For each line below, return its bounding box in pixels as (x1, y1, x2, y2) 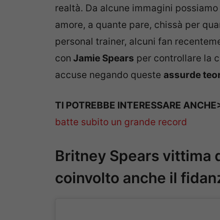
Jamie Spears (71, 52, 134, 64)
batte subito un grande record (55, 116, 187, 128)
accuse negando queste (55, 69, 164, 81)
